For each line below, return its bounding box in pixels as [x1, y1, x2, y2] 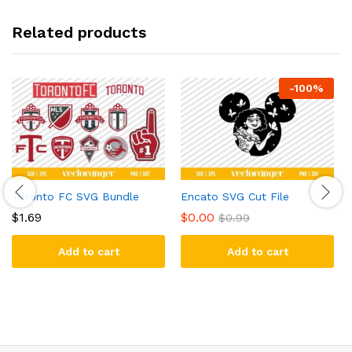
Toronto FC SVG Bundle [12, 190, 139, 203]
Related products [12, 23, 146, 42]
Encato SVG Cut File [181, 190, 289, 203]
